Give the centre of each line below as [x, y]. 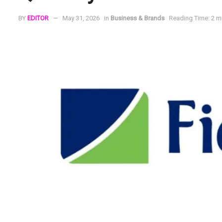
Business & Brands [138, 18]
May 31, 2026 [81, 18]
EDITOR [38, 18]
